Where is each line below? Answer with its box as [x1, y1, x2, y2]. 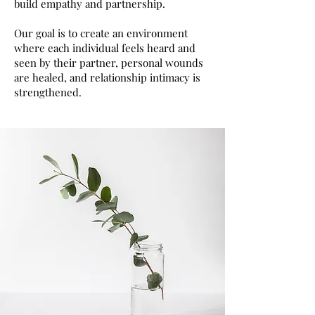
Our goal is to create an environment [14, 26, 188, 40]
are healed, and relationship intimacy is [14, 70, 200, 84]
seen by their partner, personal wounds [14, 56, 203, 70]
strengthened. [14, 85, 82, 99]
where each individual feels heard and [14, 41, 195, 55]
